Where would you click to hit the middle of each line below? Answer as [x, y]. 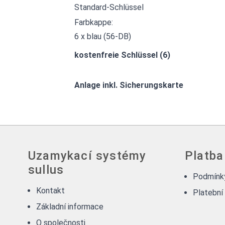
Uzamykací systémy [87, 155]
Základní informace [70, 206]
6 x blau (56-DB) [103, 36]
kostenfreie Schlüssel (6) [122, 55]
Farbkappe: [95, 22]
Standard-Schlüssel [109, 7]
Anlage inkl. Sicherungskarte [129, 85]
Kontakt [50, 190]
